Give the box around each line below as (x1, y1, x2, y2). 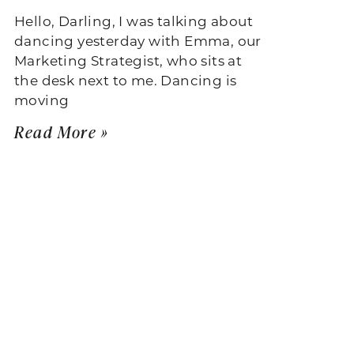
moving (14, 90, 70, 108)
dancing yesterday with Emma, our (14, 31, 262, 49)
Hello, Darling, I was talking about (14, 11, 253, 29)
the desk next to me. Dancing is (14, 70, 237, 88)
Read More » (14, 120, 109, 142)
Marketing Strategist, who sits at (14, 51, 243, 69)
